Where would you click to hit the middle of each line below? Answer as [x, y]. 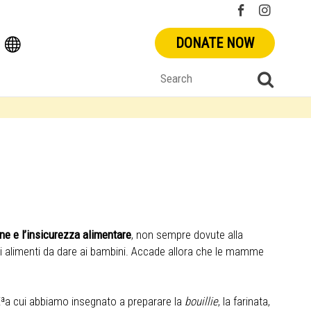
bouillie [201, 301]
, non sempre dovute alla [187, 235]
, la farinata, [244, 301]
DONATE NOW [215, 43]
